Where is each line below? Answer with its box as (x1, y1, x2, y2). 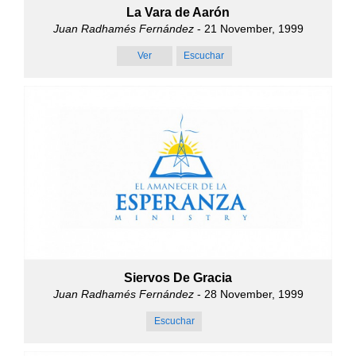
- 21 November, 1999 (193, 22, 304, 36)
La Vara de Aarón (126, 6, 230, 20)
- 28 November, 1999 (193, 287, 304, 300)
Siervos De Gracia (124, 270, 232, 284)
